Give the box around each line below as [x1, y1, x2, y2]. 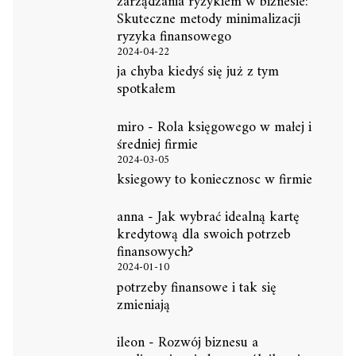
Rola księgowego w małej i [157, 114, 311, 140]
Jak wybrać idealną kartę [157, 205, 300, 230]
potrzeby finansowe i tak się [116, 275, 277, 300]
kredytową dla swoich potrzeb [116, 222, 291, 248]
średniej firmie [116, 132, 198, 157]
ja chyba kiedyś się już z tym [116, 60, 279, 85]
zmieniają [116, 292, 170, 318]
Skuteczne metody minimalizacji [116, 6, 300, 32]
